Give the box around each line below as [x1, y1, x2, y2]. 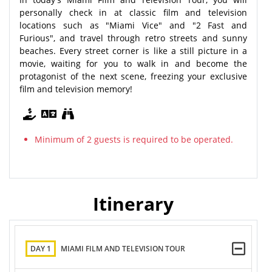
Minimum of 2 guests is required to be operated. [35, 133, 233, 145]
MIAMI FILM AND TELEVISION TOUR [61, 243, 185, 254]
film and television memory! [19, 83, 132, 95]
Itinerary [93, 191, 174, 216]
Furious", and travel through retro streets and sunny [19, 32, 247, 44]
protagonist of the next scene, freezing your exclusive [19, 70, 247, 82]
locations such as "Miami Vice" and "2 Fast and [19, 19, 247, 31]
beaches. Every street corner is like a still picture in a [19, 44, 247, 56]
